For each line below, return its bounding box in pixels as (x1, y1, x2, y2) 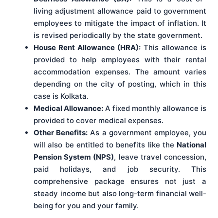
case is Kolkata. (34, 91, 89, 101)
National (177, 140, 206, 150)
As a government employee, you (88, 128, 207, 138)
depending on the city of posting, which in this (34, 79, 206, 89)
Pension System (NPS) (34, 152, 114, 162)
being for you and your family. (34, 201, 139, 211)
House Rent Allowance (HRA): (34, 43, 141, 53)
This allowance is (141, 43, 206, 53)
